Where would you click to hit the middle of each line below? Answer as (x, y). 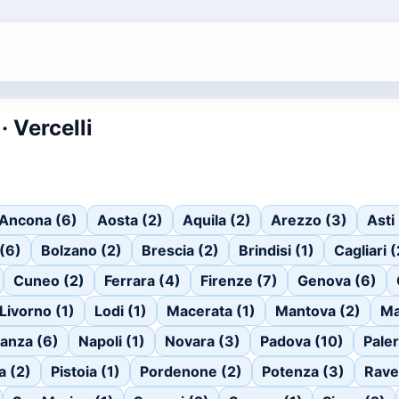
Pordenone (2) (191, 371)
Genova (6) (337, 281)
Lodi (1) (121, 311)
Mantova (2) (318, 311)
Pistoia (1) (85, 371)
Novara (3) (203, 341)
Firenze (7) (239, 281)
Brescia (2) (180, 250)
